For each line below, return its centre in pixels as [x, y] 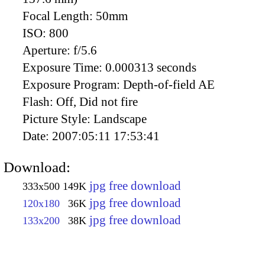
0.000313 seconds [151, 67]
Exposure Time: [64, 67]
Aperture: [48, 50]
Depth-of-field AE [169, 84]
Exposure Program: [73, 84]
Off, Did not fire [97, 101]
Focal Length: [59, 16]
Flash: [39, 101]
